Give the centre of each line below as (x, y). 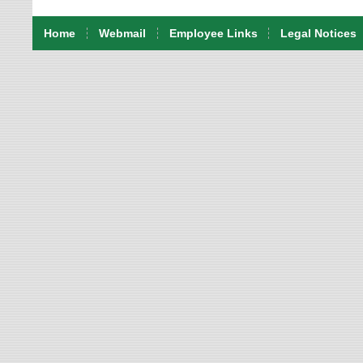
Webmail (122, 34)
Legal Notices (319, 34)
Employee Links (213, 34)
